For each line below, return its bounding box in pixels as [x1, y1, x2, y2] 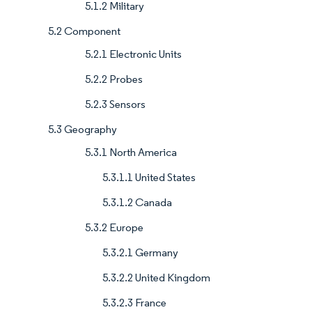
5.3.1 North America [85, 146, 177, 159]
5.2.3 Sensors [85, 97, 146, 111]
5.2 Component [48, 24, 120, 38]
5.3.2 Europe [85, 221, 143, 235]
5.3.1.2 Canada [102, 196, 172, 210]
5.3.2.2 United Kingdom [102, 271, 210, 285]
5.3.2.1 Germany [102, 246, 178, 260]
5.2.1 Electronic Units [85, 47, 182, 61]
